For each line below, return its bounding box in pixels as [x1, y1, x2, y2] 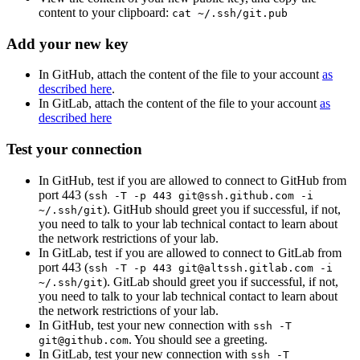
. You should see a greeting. [129, 332, 268, 346]
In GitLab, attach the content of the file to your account [39, 96, 320, 111]
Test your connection [6, 141, 146, 158]
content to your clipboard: [39, 6, 172, 19]
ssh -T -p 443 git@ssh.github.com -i [88, 189, 313, 202]
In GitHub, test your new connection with [39, 317, 253, 332]
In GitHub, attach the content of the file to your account [39, 67, 322, 82]
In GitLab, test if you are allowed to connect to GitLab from [39, 245, 342, 260]
